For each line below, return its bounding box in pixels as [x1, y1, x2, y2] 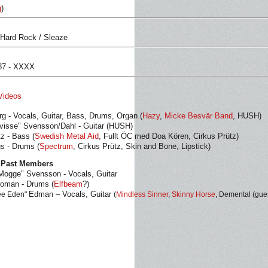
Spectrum [39, 142, 73, 151]
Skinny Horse [172, 190, 215, 199]
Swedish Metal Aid [35, 132, 99, 141]
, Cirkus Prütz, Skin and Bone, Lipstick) [73, 142, 211, 151]
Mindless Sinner [116, 190, 168, 199]
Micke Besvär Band [165, 111, 233, 120]
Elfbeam [54, 179, 83, 188]
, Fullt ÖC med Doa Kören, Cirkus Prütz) [99, 132, 239, 141]
